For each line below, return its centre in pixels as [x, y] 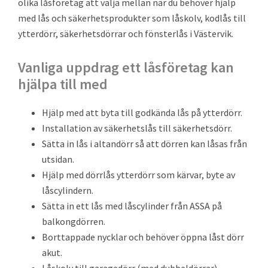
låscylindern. [68, 190]
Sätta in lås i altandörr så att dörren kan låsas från [144, 144]
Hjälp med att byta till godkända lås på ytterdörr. [142, 112]
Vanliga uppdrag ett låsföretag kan [126, 67]
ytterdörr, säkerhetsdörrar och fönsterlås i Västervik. [126, 33]
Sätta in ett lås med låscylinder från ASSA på [132, 206]
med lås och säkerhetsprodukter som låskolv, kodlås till [132, 18]
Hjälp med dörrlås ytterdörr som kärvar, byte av [138, 175]
